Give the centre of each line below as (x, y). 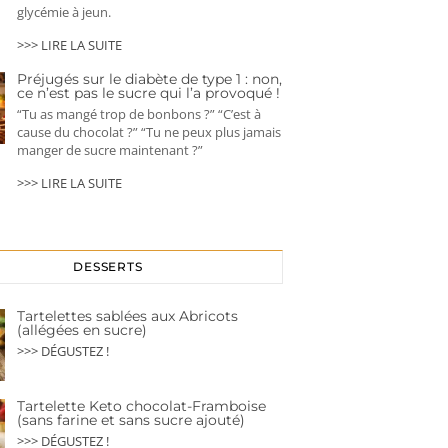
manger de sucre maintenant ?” (110, 150)
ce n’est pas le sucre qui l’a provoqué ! (148, 93)
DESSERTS (108, 267)
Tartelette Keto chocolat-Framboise (141, 406)
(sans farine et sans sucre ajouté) (131, 420)
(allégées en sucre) (82, 330)
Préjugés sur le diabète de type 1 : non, (149, 79)
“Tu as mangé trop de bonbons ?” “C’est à (139, 114)
